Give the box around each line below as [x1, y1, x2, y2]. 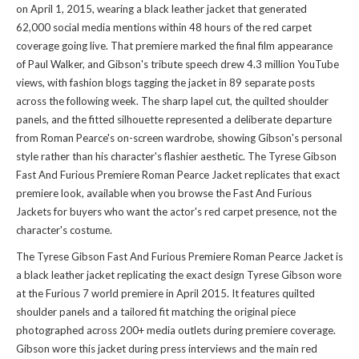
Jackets [16, 205, 51, 219]
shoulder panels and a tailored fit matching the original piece [16, 305, 296, 319]
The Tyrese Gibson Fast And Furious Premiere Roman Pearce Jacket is [16, 250, 343, 264]
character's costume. [16, 224, 112, 237]
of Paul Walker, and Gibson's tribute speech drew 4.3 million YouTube [16, 58, 339, 71]
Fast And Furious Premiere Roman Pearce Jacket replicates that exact [16, 168, 340, 182]
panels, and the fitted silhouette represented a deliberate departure [16, 113, 332, 127]
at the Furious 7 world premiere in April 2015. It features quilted [16, 287, 315, 301]
